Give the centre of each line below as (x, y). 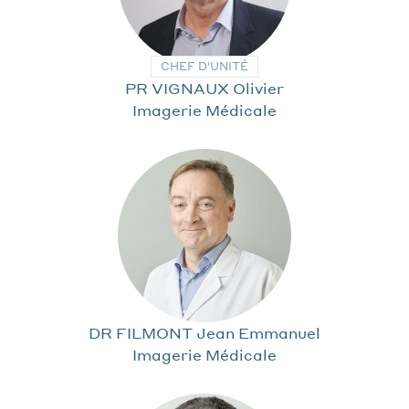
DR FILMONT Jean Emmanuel (204, 332)
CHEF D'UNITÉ (204, 66)
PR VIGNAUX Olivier (204, 88)
